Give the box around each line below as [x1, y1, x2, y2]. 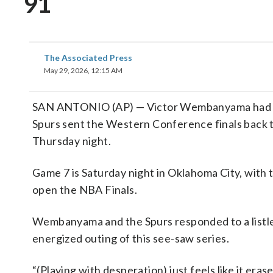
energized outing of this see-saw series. [32, 232, 229, 245]
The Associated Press [44, 52, 132, 63]
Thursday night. [32, 134, 112, 147]
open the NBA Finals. [32, 183, 137, 196]
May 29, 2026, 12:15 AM [44, 66, 122, 75]
